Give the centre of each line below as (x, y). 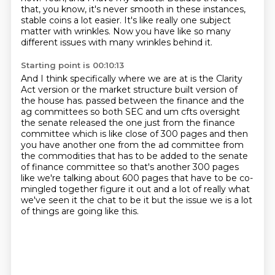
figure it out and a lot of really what (175, 189)
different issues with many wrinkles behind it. (116, 42)
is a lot (238, 200)
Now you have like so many (172, 31)
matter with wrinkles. (67, 31)
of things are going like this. (79, 211)
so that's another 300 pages (178, 167)
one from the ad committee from (171, 145)
